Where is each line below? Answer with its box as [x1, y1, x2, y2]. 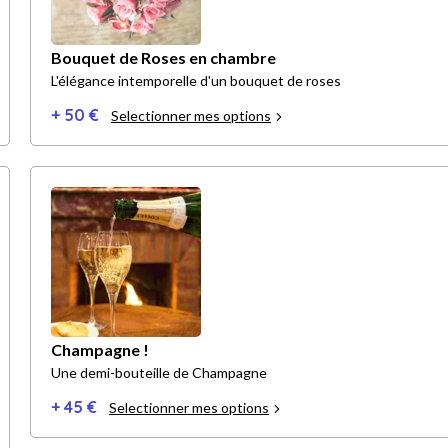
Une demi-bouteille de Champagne [51, 364, 267, 382]
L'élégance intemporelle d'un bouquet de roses [51, 72, 341, 90]
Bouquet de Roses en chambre [51, 48, 276, 68]
